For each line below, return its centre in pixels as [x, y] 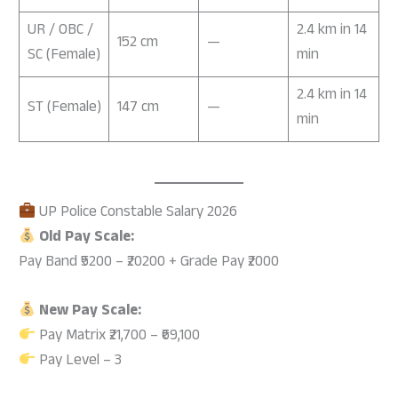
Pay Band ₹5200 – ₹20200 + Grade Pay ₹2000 [149, 264]
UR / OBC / [60, 31]
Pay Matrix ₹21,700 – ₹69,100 [118, 338]
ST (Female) [64, 108]
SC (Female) [64, 56]
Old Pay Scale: [87, 239]
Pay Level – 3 [79, 362]
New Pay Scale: [91, 313]
